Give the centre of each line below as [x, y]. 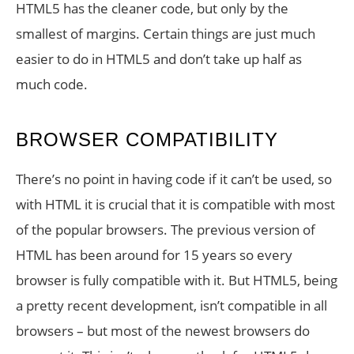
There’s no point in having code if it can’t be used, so [174, 179]
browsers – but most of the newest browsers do [163, 331]
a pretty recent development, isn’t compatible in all [171, 305]
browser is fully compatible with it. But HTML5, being [177, 280]
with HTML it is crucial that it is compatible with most [175, 204]
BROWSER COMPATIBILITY [147, 139]
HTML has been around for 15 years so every [154, 255]
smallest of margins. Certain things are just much [166, 34]
